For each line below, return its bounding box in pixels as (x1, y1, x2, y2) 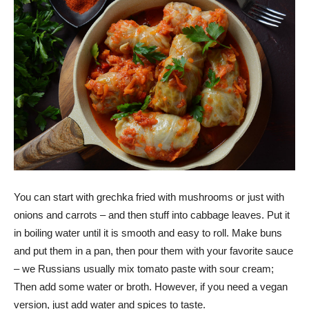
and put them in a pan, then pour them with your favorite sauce (14, 245, 293, 257)
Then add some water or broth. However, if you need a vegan (14, 281, 288, 293)
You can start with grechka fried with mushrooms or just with (14, 191, 284, 203)
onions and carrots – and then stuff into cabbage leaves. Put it (14, 209, 290, 221)
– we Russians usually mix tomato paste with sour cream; (14, 263, 274, 275)
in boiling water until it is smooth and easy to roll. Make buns (14, 227, 282, 239)
